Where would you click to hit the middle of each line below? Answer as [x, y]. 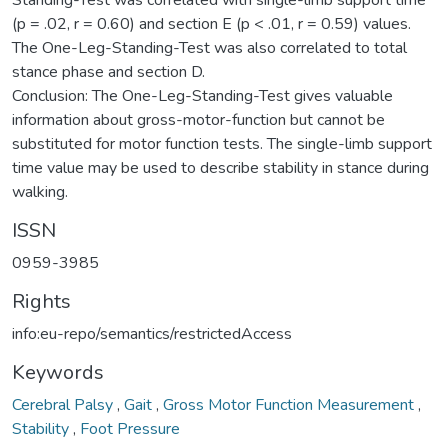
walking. [40, 191]
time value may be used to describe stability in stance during [220, 167]
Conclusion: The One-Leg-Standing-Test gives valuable [202, 95]
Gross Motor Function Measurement [290, 404]
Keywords [58, 372]
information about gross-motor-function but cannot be [198, 119]
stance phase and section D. [108, 71]
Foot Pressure [130, 428]
